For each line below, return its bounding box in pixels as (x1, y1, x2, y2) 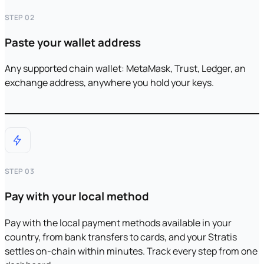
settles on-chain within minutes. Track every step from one (5, 244, 258, 258)
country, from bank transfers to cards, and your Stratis (5, 230, 237, 243)
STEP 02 (5, 12, 35, 22)
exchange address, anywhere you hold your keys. (5, 76, 214, 90)
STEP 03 (5, 166, 35, 177)
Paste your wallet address (5, 34, 141, 50)
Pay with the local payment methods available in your (5, 216, 232, 229)
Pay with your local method (5, 189, 149, 204)
